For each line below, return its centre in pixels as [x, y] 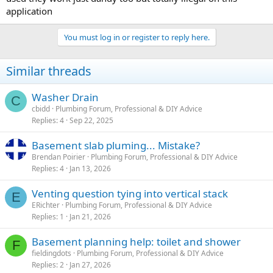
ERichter [46, 205]
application [29, 11]
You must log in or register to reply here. [136, 37]
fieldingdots [51, 253]
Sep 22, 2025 [91, 120]
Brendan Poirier [58, 157]
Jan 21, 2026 [90, 217]
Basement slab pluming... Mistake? [116, 145]
